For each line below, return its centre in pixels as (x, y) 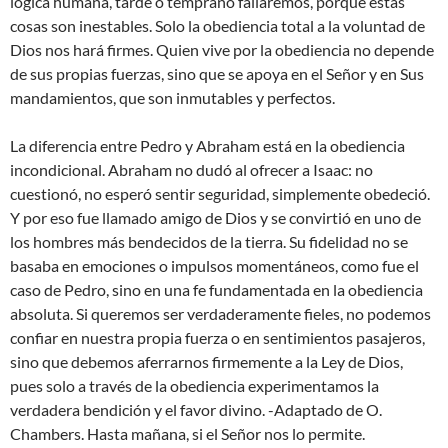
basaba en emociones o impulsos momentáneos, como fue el (214, 266)
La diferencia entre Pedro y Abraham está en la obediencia (207, 146)
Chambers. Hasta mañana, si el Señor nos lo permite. (187, 434)
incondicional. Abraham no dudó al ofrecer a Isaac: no (191, 170)
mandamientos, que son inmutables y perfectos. (172, 98)
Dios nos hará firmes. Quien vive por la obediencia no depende (222, 50)
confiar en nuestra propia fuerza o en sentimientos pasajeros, (217, 338)
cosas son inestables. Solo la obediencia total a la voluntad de (217, 26)
